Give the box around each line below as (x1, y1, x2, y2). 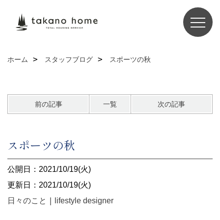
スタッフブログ (45, 55, 93, 63)
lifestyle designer (55, 196, 113, 205)
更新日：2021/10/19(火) (7, 181, 91, 189)
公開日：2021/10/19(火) (7, 165, 91, 173)
